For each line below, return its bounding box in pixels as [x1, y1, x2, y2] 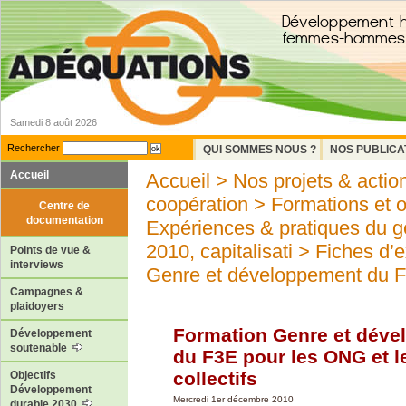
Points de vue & [10, 244, 91, 257]
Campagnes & [10, 285, 83, 299]
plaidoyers [10, 300, 64, 314]
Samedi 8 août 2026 [10, 117, 97, 128]
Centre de [39, 198, 90, 212]
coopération [146, 193, 248, 216]
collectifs [173, 368, 257, 389]
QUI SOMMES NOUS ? [203, 143, 316, 156]
